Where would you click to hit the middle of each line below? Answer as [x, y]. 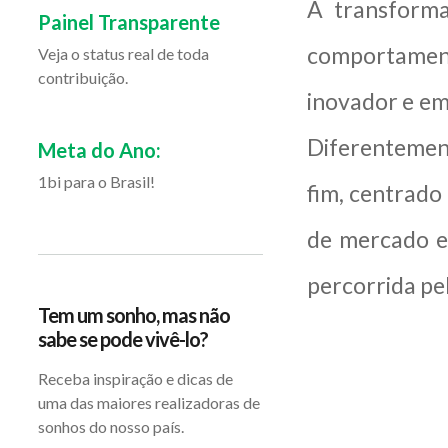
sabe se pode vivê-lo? [123, 339]
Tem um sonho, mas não [134, 315]
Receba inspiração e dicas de [135, 378]
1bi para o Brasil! [96, 181]
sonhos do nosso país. [111, 426]
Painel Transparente [129, 22]
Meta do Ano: [99, 150]
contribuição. [83, 77]
